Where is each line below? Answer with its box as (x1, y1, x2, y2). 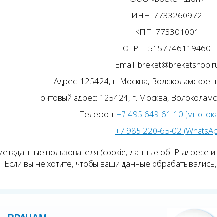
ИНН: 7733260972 (131, 10, 202, 21)
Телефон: (80, 108, 117, 120)
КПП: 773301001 (134, 26, 199, 37)
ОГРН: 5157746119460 (123, 43, 211, 54)
